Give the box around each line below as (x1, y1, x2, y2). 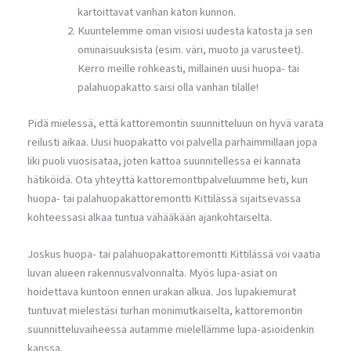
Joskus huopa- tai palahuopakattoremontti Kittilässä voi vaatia (27, 246, 320, 263)
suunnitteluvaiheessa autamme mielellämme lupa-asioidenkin (27, 321, 314, 338)
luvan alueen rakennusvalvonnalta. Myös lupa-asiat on (27, 265, 277, 282)
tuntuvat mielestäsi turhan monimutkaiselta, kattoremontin (27, 302, 302, 320)
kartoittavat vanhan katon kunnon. (77, 3, 236, 20)
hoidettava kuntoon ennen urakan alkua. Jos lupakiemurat (27, 284, 296, 301)
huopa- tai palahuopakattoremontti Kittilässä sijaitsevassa (27, 190, 301, 207)
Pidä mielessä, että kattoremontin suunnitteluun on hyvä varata (27, 114, 324, 132)
